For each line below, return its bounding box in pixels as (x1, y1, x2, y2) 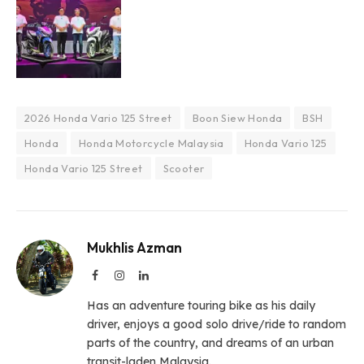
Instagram (123, 269, 169, 281)
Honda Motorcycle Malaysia (78, 136, 224, 150)
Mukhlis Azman (87, 239, 182, 257)
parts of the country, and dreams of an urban (87, 336, 334, 351)
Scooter (162, 162, 205, 175)
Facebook (97, 269, 141, 281)
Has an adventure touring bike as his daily (87, 298, 315, 314)
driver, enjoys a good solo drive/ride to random (87, 317, 346, 332)
